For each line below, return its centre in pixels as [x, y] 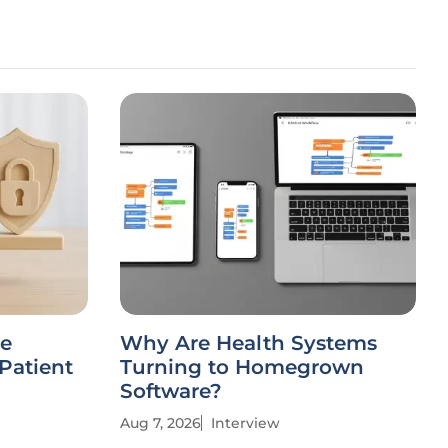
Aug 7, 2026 [160, 423]
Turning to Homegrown [242, 367]
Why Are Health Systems [248, 343]
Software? [171, 391]
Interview [245, 423]
